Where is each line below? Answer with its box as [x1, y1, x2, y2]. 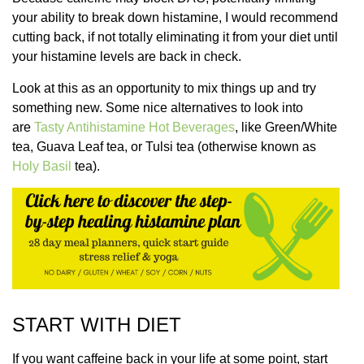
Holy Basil [12, 158, 71, 173]
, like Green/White [235, 119, 337, 134]
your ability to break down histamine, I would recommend [12, 11, 338, 25]
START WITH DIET [12, 313, 181, 336]
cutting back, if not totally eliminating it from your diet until [12, 30, 338, 45]
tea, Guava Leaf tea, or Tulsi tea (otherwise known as [12, 139, 316, 154]
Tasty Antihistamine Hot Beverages [34, 119, 235, 134]
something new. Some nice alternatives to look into [12, 100, 303, 115]
